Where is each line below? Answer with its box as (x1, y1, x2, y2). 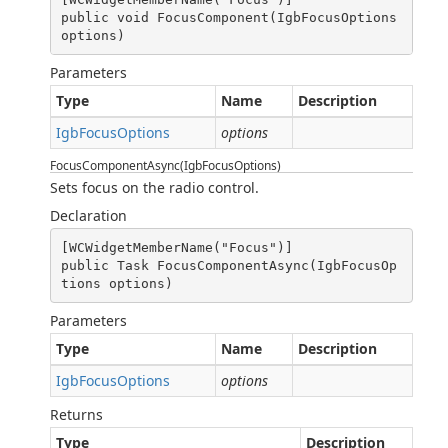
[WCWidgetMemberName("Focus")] (60, 239, 293, 255)
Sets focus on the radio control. (50, 178, 259, 197)
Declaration (50, 206, 127, 225)
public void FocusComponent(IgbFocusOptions (60, 9, 397, 25)
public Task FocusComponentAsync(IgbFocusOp (60, 257, 397, 273)
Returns (50, 405, 103, 424)
